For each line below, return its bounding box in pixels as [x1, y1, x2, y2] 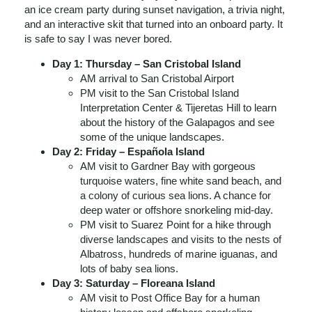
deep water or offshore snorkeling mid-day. [80, 204, 273, 216]
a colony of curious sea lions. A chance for [80, 189, 271, 201]
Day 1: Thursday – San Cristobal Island [52, 58, 241, 70]
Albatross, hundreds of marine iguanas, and [80, 248, 277, 260]
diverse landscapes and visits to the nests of [80, 233, 281, 245]
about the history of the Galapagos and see [80, 116, 274, 128]
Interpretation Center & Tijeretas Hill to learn [80, 102, 276, 114]
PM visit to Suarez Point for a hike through [80, 219, 271, 231]
